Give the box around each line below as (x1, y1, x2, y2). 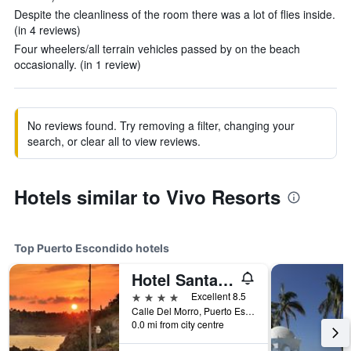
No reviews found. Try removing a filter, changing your (27, 118, 295, 133)
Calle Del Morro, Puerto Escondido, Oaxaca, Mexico (245, 304, 255, 317)
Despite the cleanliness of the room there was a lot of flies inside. (14, 6, 335, 22)
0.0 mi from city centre (132, 317, 224, 331)
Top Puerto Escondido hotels (14, 241, 169, 255)
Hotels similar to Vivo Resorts (14, 183, 280, 210)
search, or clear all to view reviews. (27, 133, 201, 149)
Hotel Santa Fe (218, 268, 233, 291)
